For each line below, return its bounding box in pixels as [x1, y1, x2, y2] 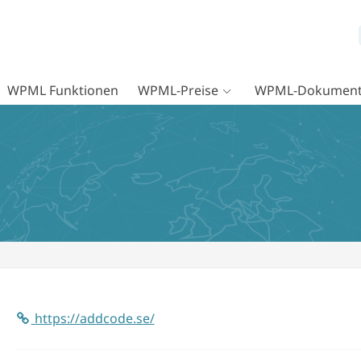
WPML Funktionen [7, 81, 118, 99]
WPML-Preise [138, 81, 218, 99]
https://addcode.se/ [31, 309, 155, 328]
